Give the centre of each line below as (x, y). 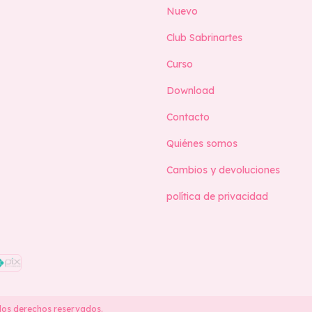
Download (190, 90)
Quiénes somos (202, 143)
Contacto (188, 117)
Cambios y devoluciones (223, 170)
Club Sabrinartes (204, 37)
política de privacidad (217, 196)
